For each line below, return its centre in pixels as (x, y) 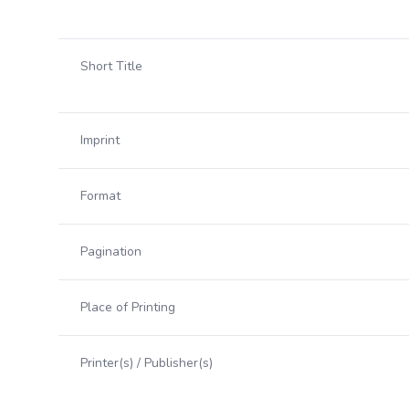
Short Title (111, 66)
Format (100, 196)
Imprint (100, 140)
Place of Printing (128, 307)
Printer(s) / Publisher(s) (147, 363)
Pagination (111, 252)
